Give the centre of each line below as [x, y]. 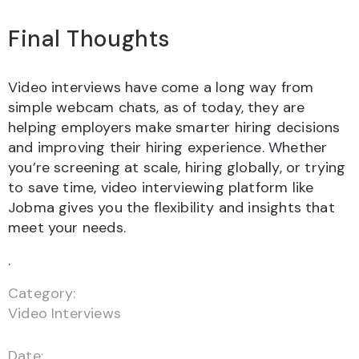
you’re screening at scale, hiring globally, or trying [177, 167]
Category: [42, 293]
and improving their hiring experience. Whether [168, 147]
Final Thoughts [89, 38]
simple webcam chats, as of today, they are [157, 107]
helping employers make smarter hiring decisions [174, 127]
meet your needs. [67, 227]
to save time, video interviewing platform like [161, 187]
